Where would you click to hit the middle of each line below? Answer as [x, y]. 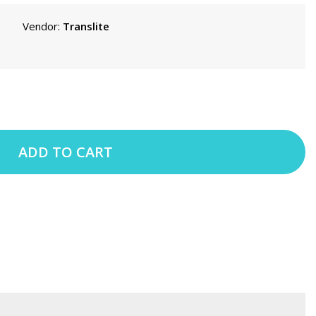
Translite [86, 26]
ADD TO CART [66, 152]
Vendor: [42, 26]
